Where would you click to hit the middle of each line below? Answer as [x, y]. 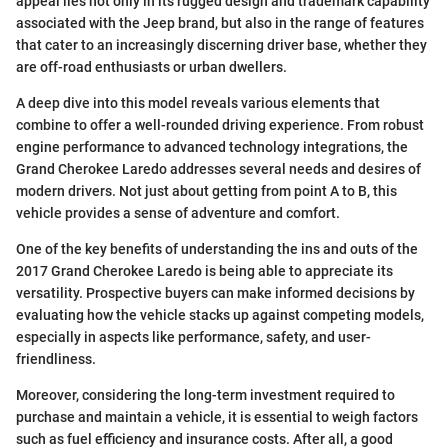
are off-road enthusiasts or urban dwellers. [151, 67]
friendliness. [56, 359]
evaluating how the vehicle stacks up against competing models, [220, 315]
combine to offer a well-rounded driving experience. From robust [220, 125]
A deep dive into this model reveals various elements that [198, 103]
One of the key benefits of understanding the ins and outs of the [217, 249]
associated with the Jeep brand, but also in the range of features [220, 23]
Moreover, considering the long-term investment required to [205, 395]
